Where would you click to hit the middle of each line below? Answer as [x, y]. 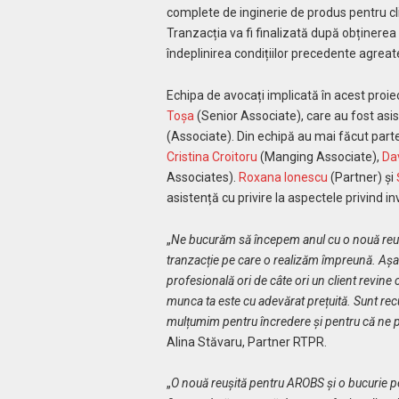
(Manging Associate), [319, 156]
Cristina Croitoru [212, 156]
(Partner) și [362, 177]
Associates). [202, 177]
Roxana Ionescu [283, 177]
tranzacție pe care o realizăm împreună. [271, 260]
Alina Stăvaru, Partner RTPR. [246, 342]
